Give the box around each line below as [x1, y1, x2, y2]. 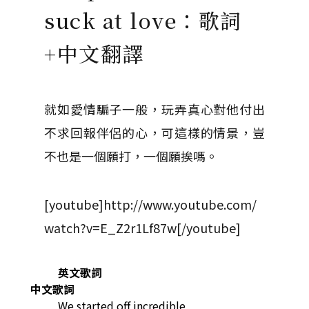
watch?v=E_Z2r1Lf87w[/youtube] [44, 219, 241, 237]
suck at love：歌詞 [44, 5, 242, 35]
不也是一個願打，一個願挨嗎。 [44, 147, 218, 165]
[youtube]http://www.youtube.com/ [44, 195, 257, 213]
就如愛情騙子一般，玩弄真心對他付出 [44, 100, 265, 118]
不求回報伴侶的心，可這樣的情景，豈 [44, 123, 265, 141]
